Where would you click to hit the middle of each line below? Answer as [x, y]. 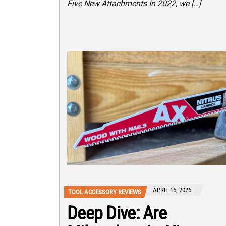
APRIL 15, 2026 [172, 190]
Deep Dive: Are [117, 214]
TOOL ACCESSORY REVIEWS [105, 192]
